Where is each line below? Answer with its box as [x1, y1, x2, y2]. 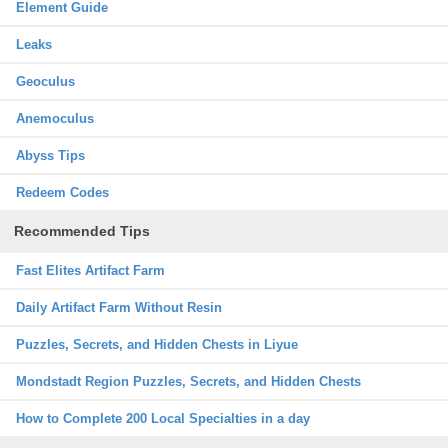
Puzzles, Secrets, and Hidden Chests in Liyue [16, 337, 298, 352]
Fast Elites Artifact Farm [16, 263, 165, 278]
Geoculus [16, 74, 75, 89]
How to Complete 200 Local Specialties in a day [16, 411, 310, 426]
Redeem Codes [16, 185, 109, 200]
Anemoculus [16, 111, 94, 126]
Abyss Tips [16, 148, 85, 163]
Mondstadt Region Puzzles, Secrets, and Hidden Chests [16, 374, 361, 389]
